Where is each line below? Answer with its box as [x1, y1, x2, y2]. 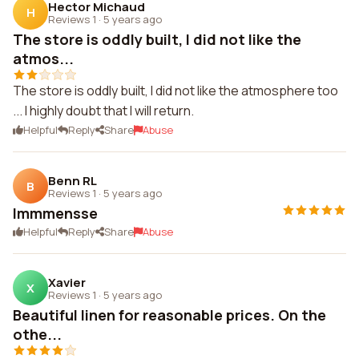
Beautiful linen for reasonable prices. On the [13, 305, 326, 325]
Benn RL [48, 171, 97, 189]
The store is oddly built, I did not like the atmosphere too [13, 82, 338, 99]
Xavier [48, 273, 86, 291]
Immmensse [13, 204, 98, 223]
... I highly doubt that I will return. [13, 102, 194, 119]
